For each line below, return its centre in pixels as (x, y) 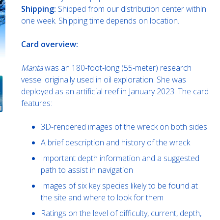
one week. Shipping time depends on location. (100, 20)
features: (36, 103)
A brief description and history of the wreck (115, 142)
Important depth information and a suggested (120, 158)
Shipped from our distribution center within (131, 9)
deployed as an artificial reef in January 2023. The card (115, 91)
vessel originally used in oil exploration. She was (103, 79)
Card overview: (49, 44)
